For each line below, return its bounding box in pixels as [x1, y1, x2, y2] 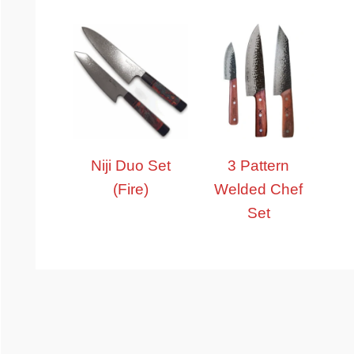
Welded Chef [214, 180, 303, 198]
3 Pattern [228, 156, 290, 174]
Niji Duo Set [91, 156, 171, 174]
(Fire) [113, 180, 149, 198]
